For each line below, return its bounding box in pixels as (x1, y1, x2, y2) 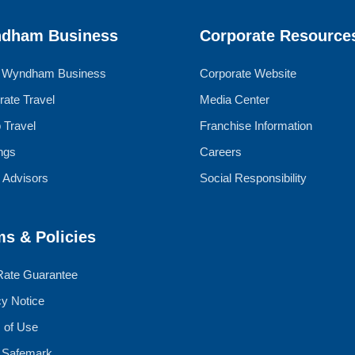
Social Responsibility (200, 171, 307, 185)
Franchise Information (200, 119, 312, 133)
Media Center (200, 93, 269, 107)
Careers (200, 145, 242, 159)
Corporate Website (200, 67, 296, 81)
